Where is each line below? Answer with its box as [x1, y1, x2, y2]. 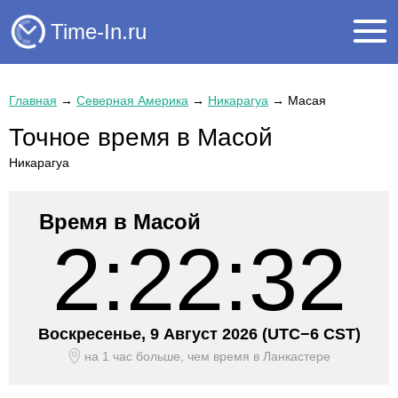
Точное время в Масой [9, 123, 273, 151]
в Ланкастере [252, 349, 330, 363]
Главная [9, 93, 57, 107]
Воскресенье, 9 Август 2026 [37, 325, 262, 344]
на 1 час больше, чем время [84, 349, 253, 363]
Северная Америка [76, 93, 188, 107]
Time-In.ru [51, 19, 147, 44]
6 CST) [309, 325, 361, 344]
